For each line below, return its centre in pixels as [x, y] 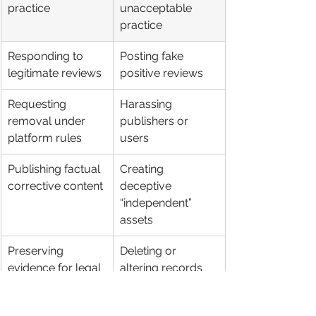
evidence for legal [56, 268]
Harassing [147, 104]
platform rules [45, 138]
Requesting [38, 104]
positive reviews [162, 73]
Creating [143, 169]
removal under [48, 121]
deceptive [147, 186]
